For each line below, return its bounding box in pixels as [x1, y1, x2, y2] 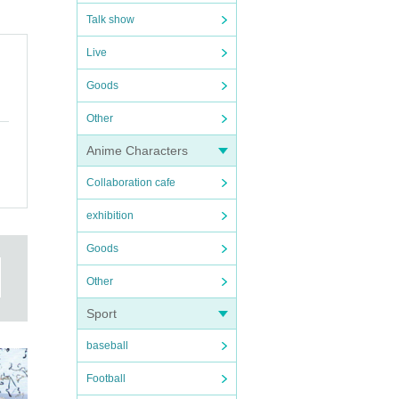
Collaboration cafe [86, 176, 175, 189]
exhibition [86, 209, 134, 222]
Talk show [86, 13, 134, 26]
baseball [86, 339, 128, 352]
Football [86, 372, 126, 385]
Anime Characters [86, 143, 188, 158]
